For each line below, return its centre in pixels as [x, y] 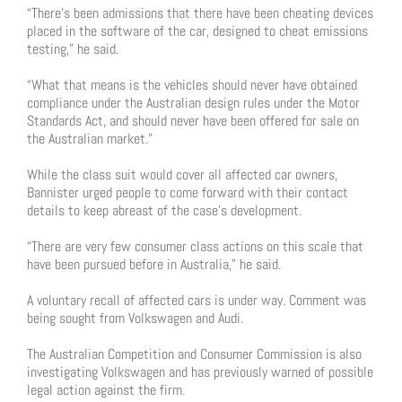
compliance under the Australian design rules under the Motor [193, 103]
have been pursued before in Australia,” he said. [154, 264]
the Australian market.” [90, 139]
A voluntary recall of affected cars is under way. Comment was [197, 300]
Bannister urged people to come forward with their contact [188, 192]
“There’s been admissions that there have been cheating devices [200, 13]
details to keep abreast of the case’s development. [164, 210]
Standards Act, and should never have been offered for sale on [193, 121]
